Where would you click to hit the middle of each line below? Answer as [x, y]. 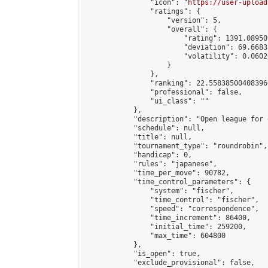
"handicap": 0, [138, 155]
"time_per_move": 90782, [156, 173]
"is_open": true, [142, 254]
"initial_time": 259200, [165, 227]
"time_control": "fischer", [171, 200]
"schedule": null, [144, 128]
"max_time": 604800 [154, 236]
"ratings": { [142, 11]
